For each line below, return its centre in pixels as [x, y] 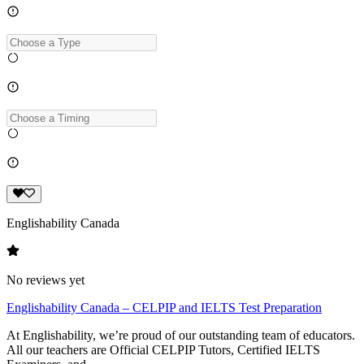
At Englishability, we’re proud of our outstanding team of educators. [181, 336]
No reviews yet [45, 280]
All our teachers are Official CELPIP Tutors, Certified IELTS [163, 350]
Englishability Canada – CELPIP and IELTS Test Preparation [164, 308]
